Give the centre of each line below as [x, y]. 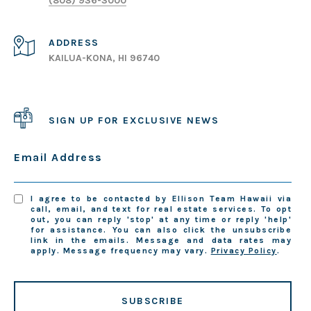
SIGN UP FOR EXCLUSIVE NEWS [134, 120]
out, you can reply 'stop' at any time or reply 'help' [161, 220]
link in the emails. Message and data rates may [161, 241]
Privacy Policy [244, 251]
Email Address [58, 158]
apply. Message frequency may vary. [121, 251]
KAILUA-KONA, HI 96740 [104, 58]
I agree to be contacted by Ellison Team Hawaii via [161, 199]
